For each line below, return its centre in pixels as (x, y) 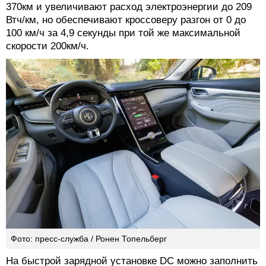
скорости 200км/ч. (47, 46)
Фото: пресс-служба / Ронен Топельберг (89, 239)
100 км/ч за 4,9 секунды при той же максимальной (123, 33)
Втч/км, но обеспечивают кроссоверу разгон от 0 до (126, 20)
